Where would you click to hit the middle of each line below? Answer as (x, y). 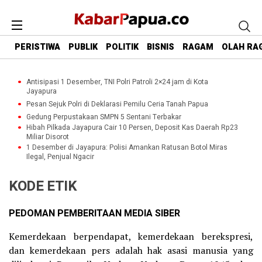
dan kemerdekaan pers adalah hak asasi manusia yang (131, 250)
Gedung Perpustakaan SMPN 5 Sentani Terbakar (104, 117)
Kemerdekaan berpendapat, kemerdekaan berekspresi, (131, 236)
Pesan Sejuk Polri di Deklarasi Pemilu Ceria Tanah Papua (117, 104)
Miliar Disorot (48, 137)
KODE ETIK (43, 186)
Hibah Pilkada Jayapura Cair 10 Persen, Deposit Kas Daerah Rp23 (132, 127)
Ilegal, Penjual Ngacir (60, 157)
